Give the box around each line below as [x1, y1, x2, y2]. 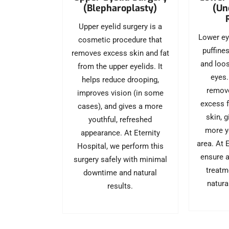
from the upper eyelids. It [78, 61, 163, 71]
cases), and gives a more [78, 101, 163, 111]
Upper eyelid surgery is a [78, 21, 162, 31]
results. [107, 181, 133, 191]
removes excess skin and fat [71, 48, 169, 58]
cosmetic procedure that [78, 35, 163, 44]
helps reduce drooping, [81, 75, 159, 84]
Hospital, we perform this [77, 141, 164, 151]
